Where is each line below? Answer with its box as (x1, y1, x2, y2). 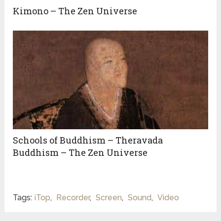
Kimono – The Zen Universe (13, 4, 138, 17)
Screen (96, 192, 122, 202)
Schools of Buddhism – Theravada (13, 134, 163, 146)
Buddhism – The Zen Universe (13, 146, 148, 158)
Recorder (56, 192, 90, 202)
